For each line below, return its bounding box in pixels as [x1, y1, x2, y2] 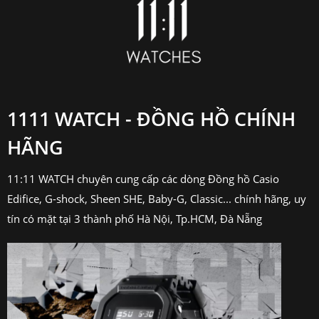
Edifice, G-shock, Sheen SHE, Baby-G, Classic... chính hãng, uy [7, 192, 306, 206]
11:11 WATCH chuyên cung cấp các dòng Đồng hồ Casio [7, 172, 279, 187]
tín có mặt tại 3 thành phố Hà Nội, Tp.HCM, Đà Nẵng [7, 211, 262, 226]
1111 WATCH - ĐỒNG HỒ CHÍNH [7, 105, 296, 132]
